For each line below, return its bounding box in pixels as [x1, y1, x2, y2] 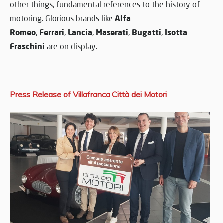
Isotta [165, 27, 187, 38]
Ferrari [39, 27, 64, 38]
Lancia [68, 27, 92, 38]
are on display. [45, 41, 97, 52]
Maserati [96, 27, 128, 38]
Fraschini [10, 41, 45, 52]
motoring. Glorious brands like [10, 13, 115, 24]
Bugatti [132, 27, 161, 38]
